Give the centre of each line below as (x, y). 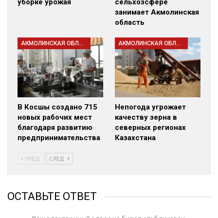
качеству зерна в (146, 118)
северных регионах (150, 128)
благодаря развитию (55, 128)
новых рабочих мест (55, 118)
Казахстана (135, 138)
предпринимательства (59, 138)
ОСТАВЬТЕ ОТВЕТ (52, 197)
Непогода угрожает (150, 107)
